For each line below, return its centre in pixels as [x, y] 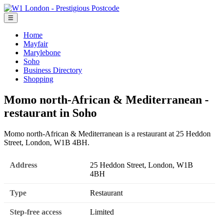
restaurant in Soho [50, 113]
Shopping [38, 79]
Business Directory [53, 70]
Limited [102, 212]
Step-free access [36, 212]
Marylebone [42, 53]
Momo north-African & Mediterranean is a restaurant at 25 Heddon [107, 133]
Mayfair [36, 44]
